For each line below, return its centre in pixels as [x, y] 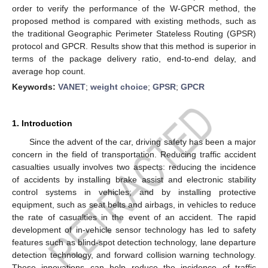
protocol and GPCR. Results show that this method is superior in [134, 46]
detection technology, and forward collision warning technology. [134, 255]
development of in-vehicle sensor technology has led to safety [134, 229]
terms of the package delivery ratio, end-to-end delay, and [134, 58]
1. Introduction [42, 123]
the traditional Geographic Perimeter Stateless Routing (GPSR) [134, 33]
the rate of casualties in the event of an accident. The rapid [134, 217]
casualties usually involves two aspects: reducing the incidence [134, 167]
